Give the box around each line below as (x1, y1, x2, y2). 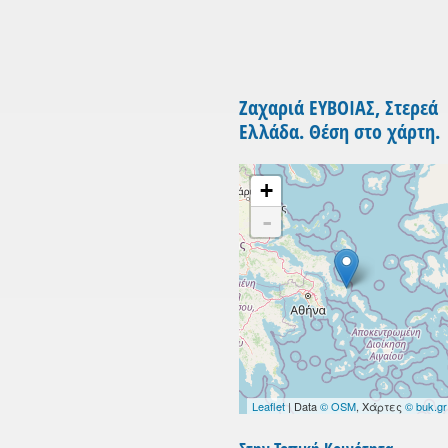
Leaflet (251, 398, 285, 415)
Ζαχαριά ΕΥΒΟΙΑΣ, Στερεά (239, 94, 438, 122)
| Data (284, 398, 320, 415)
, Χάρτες (355, 398, 405, 415)
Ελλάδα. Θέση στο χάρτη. (239, 118, 440, 146)
